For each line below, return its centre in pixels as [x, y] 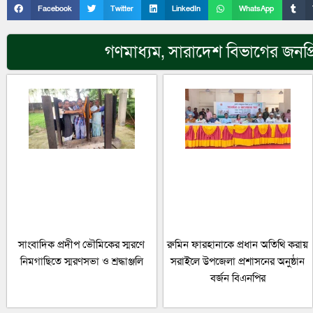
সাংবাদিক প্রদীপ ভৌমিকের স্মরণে [82, 244]
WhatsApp [257, 9]
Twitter [122, 9]
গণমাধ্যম [133, 52]
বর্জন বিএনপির [238, 278]
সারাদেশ [196, 52]
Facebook [54, 9]
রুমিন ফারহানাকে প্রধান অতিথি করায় [238, 244]
